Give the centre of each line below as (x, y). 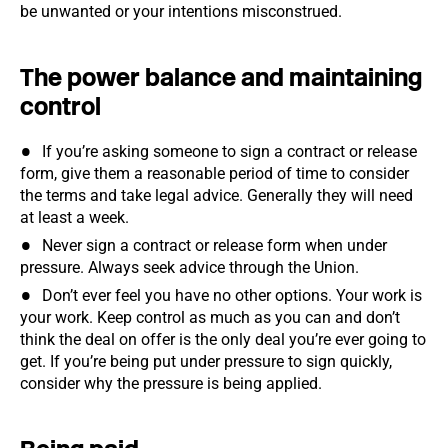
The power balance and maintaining (221, 77)
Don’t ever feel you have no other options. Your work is (232, 295)
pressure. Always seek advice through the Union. (193, 267)
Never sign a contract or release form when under (214, 245)
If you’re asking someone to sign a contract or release (229, 151)
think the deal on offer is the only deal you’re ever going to (223, 339)
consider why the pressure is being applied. (175, 383)
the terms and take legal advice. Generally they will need (216, 195)
